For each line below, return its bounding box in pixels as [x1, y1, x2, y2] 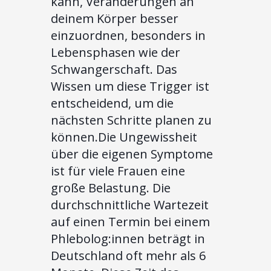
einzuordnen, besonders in [51, 27, 206, 44]
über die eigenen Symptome [51, 145, 213, 162]
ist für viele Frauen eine [51, 162, 185, 179]
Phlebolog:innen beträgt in [51, 230, 205, 247]
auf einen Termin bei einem [51, 213, 210, 230]
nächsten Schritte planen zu [51, 111, 212, 128]
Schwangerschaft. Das [51, 60, 177, 77]
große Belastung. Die [51, 179, 171, 196]
